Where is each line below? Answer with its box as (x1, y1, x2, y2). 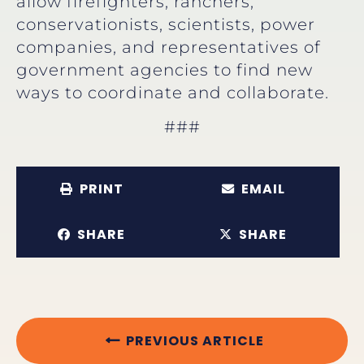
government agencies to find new (16, 59, 313, 80)
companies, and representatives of (16, 37, 321, 57)
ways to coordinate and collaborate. (16, 82, 329, 102)
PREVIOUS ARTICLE (125, 331, 264, 350)
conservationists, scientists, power (16, 14, 315, 34)
